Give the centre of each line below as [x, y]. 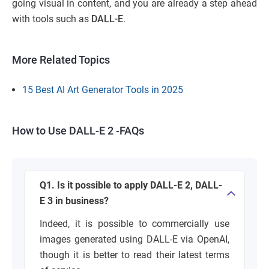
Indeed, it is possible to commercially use [134, 223]
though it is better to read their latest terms [134, 255]
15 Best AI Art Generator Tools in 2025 [103, 89]
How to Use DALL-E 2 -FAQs [78, 130]
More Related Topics [61, 59]
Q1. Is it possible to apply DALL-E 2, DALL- [131, 185]
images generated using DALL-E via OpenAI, [134, 239]
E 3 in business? [74, 201]
